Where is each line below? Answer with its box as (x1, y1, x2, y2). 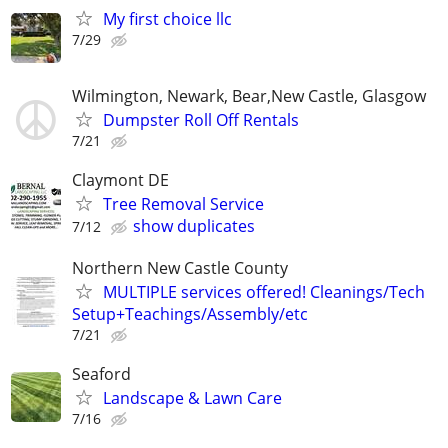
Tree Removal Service (103, 193, 264, 216)
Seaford (72, 362, 131, 385)
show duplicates (133, 215, 255, 238)
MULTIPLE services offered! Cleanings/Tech (103, 280, 425, 303)
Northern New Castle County (72, 256, 288, 279)
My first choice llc (103, 8, 232, 30)
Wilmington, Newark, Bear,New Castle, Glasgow (72, 85, 426, 108)
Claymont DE (72, 169, 169, 192)
